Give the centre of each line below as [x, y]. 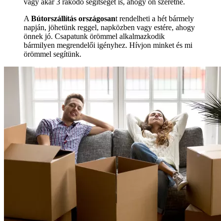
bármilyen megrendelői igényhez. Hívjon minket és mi [108, 45]
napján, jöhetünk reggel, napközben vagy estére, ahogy [109, 28]
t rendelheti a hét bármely [155, 19]
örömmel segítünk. [53, 54]
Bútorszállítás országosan [73, 19]
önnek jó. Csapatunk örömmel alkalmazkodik [94, 37]
